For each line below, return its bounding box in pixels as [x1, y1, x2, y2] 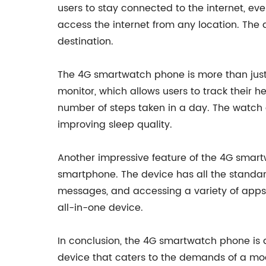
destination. [58, 34, 113, 49]
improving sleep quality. [58, 117, 172, 132]
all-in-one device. [58, 200, 143, 216]
